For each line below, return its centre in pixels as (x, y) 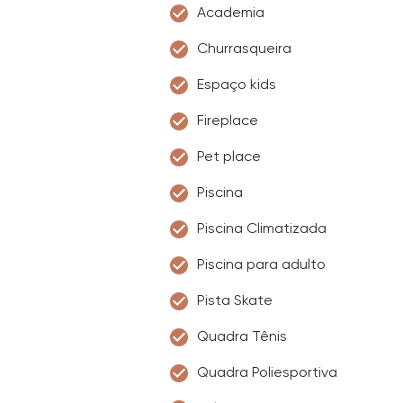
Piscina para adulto (261, 264)
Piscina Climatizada (262, 228)
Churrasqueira (244, 48)
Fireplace (228, 120)
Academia (231, 12)
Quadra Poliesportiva (267, 372)
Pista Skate (235, 300)
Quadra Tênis (242, 336)
